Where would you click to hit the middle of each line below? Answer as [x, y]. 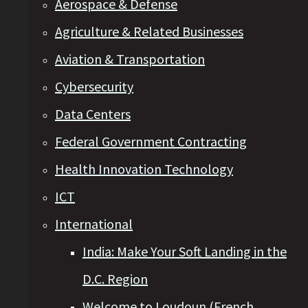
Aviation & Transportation [130, 59]
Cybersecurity [94, 87]
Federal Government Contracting [151, 142]
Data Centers [93, 114]
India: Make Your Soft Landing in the [185, 252]
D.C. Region [115, 279]
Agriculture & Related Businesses [149, 32]
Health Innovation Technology [144, 169]
